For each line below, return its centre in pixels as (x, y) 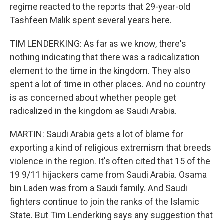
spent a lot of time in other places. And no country (108, 84)
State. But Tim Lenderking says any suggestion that (111, 215)
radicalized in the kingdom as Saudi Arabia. (93, 111)
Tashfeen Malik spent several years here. (91, 20)
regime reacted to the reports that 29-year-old (100, 7)
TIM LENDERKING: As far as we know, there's (98, 44)
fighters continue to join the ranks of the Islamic (105, 201)
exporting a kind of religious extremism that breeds (111, 148)
